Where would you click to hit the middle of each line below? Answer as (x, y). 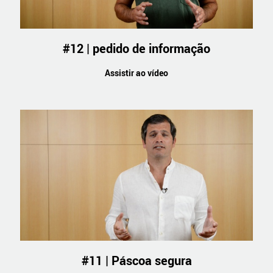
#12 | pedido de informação (136, 48)
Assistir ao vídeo (136, 73)
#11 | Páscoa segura (136, 260)
